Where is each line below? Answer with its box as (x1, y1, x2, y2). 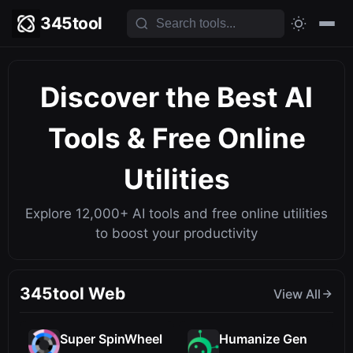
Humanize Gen (219, 331, 307, 347)
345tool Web (20, 284, 125, 303)
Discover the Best (40, 80, 284, 113)
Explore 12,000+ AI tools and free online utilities (25, 206, 328, 221)
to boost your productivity (95, 225, 258, 241)
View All (273, 285, 321, 302)
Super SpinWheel (60, 331, 162, 347)
